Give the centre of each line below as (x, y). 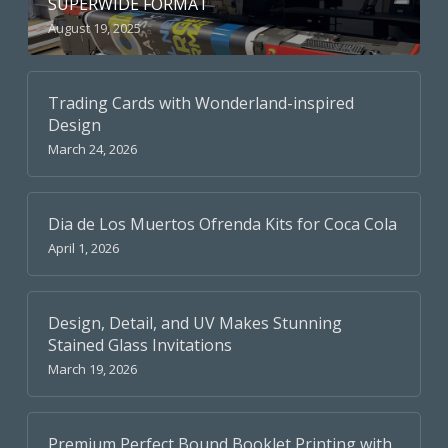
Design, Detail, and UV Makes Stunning (194, 323)
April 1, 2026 (83, 248)
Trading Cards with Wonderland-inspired (200, 103)
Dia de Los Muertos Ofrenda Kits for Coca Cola (222, 224)
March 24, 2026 (92, 149)
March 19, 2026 (92, 369)
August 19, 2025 (94, 28)
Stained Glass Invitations (139, 345)
